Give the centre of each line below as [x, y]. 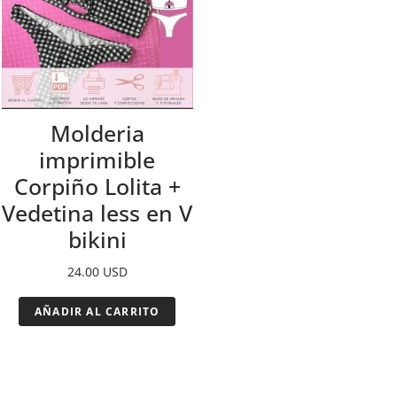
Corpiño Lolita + [97, 187]
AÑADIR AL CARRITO [97, 312]
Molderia [97, 133]
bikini [97, 240]
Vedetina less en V [97, 213]
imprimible [97, 160]
